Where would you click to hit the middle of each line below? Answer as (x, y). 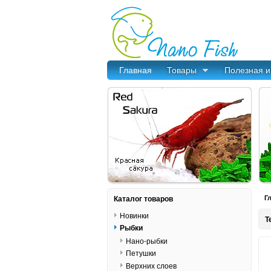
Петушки (141, 253)
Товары (182, 70)
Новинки (134, 215)
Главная (135, 70)
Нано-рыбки (146, 240)
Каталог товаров (143, 198)
